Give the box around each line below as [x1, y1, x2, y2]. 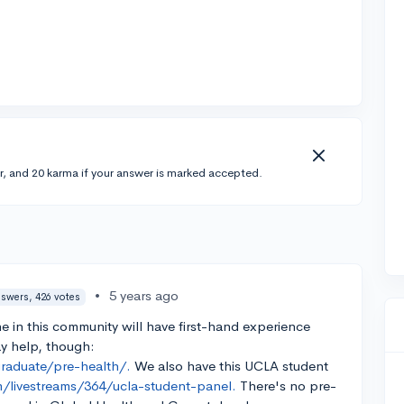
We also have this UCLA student [131, 357, 329, 375]
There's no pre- [236, 377, 337, 395]
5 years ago [108, 287, 179, 304]
